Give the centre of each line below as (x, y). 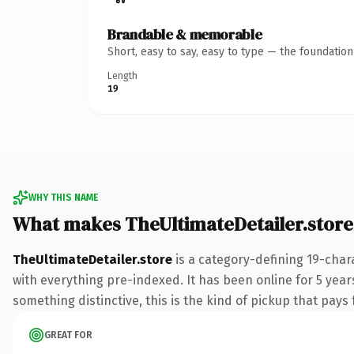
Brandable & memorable (185, 34)
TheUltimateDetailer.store (92, 259)
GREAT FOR (68, 335)
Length (122, 75)
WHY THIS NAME (63, 197)
